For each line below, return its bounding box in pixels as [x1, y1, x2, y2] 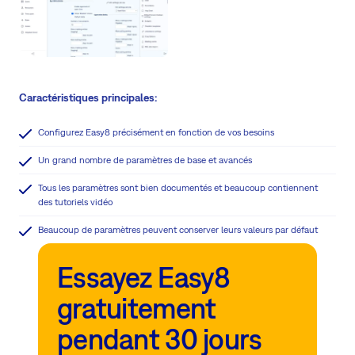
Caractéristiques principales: [19, 90, 157, 104]
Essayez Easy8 [57, 260, 231, 294]
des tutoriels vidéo [38, 196, 113, 208]
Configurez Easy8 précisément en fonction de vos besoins [38, 126, 274, 138]
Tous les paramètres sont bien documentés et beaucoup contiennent [38, 181, 318, 193]
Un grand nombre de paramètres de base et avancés [38, 154, 252, 166]
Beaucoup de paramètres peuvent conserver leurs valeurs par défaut [38, 223, 318, 235]
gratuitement [57, 291, 216, 325]
